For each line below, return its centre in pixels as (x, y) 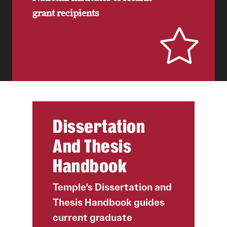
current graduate (92, 217)
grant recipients (66, 13)
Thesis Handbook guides (109, 202)
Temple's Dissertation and (112, 187)
